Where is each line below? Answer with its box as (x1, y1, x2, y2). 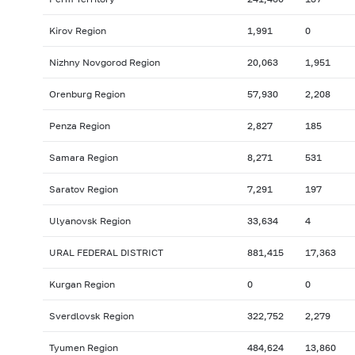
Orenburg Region (48, 88, 125, 101)
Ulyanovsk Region (48, 215, 131, 227)
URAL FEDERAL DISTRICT (48, 246, 163, 259)
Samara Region (48, 151, 118, 164)
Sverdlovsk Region (48, 310, 134, 323)
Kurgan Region (48, 278, 115, 291)
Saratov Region (48, 183, 118, 196)
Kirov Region (48, 25, 106, 37)
